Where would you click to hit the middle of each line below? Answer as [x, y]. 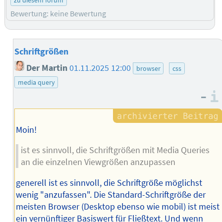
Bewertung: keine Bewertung [58, 13]
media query [36, 82]
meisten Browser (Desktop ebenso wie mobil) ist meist [117, 206]
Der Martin [46, 68]
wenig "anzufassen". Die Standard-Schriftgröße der [111, 194]
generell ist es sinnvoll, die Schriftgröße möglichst [109, 183]
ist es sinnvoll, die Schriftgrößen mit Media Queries [115, 150]
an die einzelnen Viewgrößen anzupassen [98, 162]
